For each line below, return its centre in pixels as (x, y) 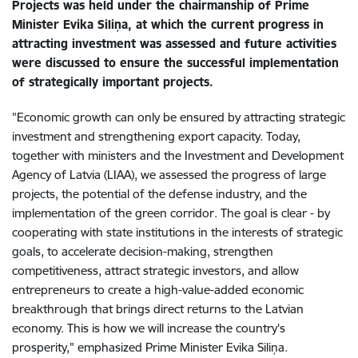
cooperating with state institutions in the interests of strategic (177, 232)
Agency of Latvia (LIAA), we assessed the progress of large (169, 174)
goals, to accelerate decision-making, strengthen (143, 251)
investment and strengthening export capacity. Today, (156, 136)
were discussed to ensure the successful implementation (175, 62)
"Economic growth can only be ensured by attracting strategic (179, 117)
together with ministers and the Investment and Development (178, 155)
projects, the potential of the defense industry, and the (159, 193)
